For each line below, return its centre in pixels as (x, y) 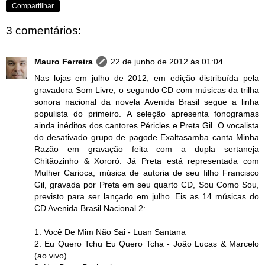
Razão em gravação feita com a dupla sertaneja (147, 149)
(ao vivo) (51, 255)
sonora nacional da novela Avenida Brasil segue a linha (147, 101)
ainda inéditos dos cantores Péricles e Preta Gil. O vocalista (147, 125)
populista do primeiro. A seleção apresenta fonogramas (147, 113)
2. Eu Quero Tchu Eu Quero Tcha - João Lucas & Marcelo (147, 243)
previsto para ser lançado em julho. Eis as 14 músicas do (147, 196)
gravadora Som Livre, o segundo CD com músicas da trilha (147, 90)
